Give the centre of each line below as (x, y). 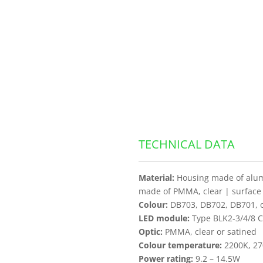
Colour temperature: (180, 245)
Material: (156, 178)
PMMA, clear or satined (210, 232)
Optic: (151, 232)
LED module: (164, 218)
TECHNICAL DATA (187, 144)
